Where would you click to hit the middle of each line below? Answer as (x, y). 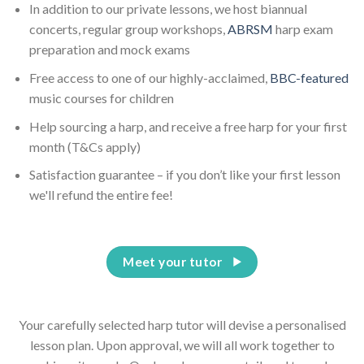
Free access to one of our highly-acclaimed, (149, 77)
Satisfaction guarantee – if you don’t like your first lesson (184, 175)
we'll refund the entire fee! (101, 195)
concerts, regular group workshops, (128, 29)
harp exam (303, 29)
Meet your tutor (173, 261)
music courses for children (101, 97)
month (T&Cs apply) (84, 146)
